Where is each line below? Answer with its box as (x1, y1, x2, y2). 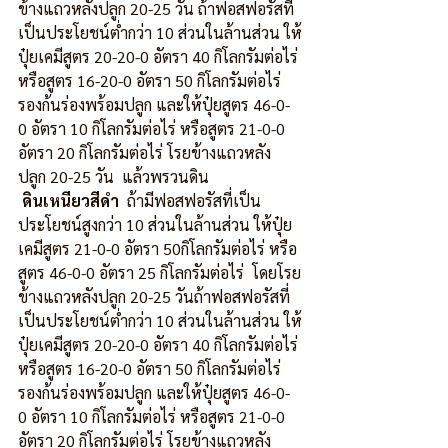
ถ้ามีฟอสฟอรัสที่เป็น (119, 190, 261, 212)
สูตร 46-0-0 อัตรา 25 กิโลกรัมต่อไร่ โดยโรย (18, 262, 301, 284)
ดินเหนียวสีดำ (22, 190, 119, 212)
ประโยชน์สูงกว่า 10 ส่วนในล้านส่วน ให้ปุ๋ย (18, 214, 292, 236)
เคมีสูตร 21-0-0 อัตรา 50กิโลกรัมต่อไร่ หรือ (18, 238, 297, 260)
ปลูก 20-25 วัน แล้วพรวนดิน (18, 166, 209, 188)
